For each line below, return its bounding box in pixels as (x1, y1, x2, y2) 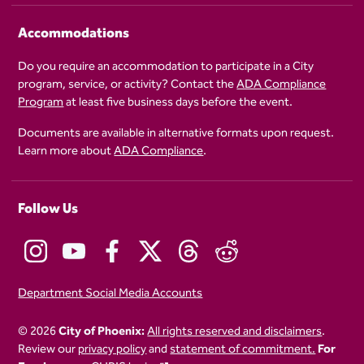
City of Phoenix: (58, 321, 145, 342)
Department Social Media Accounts (18, 283, 203, 304)
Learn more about (18, 141, 115, 162)
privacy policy (78, 339, 147, 360)
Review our (18, 339, 79, 360)
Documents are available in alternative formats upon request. (18, 123, 335, 144)
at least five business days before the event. (63, 92, 293, 113)
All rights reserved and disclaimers (147, 321, 323, 342)
